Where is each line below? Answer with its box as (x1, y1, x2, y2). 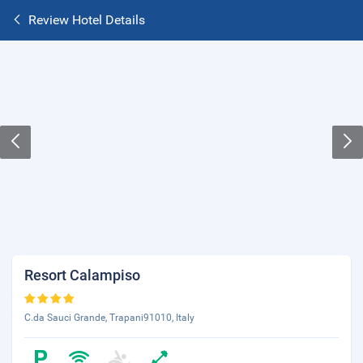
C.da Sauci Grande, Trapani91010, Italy (24, 312, 194, 323)
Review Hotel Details (28, 12, 145, 28)
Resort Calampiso (24, 267, 140, 284)
